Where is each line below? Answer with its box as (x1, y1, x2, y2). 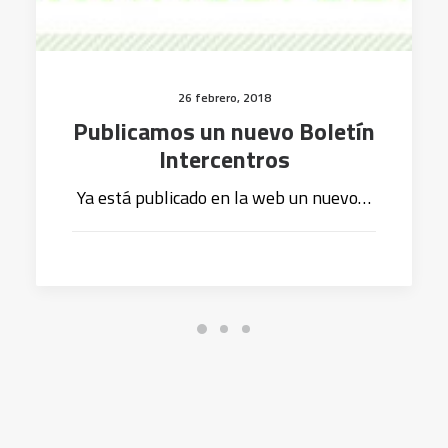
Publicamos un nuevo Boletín (73, 113, 375, 149)
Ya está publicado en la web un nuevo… (77, 184, 371, 211)
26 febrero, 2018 (177, 88, 271, 107)
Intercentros (158, 141, 290, 177)
